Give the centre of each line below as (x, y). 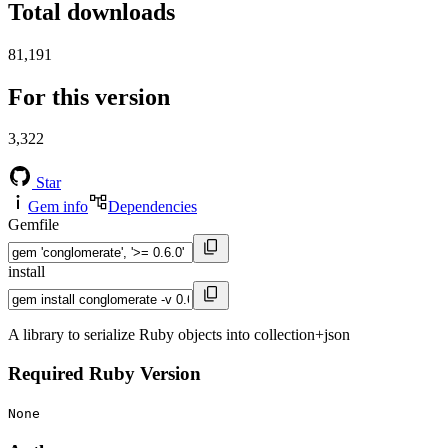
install (26, 272)
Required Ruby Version (104, 374)
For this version (89, 96)
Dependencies (152, 207)
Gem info (58, 207)
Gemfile (33, 225)
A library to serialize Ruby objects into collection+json (179, 335)
